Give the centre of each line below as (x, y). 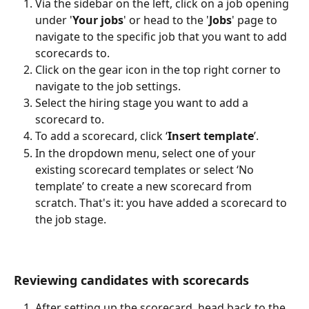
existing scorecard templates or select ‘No (146, 169)
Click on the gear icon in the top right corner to (159, 70)
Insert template (211, 136)
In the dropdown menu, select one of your (147, 153)
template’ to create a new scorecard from (145, 186)
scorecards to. (72, 53)
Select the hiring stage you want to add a (143, 103)
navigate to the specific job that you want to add (162, 37)
